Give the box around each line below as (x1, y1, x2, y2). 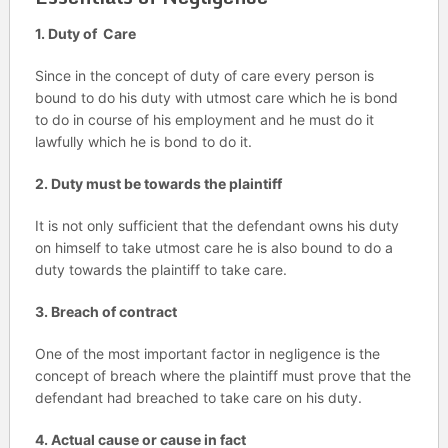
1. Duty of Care (34, 25, 136, 42)
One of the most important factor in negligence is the (34, 345, 380, 362)
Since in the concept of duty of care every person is (34, 67, 374, 84)
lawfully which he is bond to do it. (34, 133, 252, 150)
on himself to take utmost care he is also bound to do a (34, 239, 393, 256)
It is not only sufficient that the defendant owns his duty (34, 217, 399, 234)
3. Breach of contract (34, 303, 177, 320)
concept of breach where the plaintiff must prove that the (34, 367, 411, 384)
